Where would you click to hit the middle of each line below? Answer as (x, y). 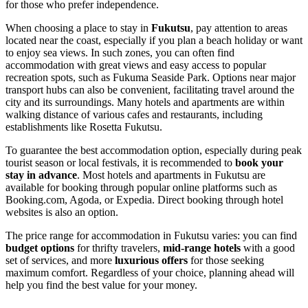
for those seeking (226, 260)
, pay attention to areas (239, 27)
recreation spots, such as (59, 77)
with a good (268, 247)
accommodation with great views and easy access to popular (136, 65)
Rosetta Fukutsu (124, 126)
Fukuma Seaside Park (160, 77)
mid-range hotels (202, 247)
